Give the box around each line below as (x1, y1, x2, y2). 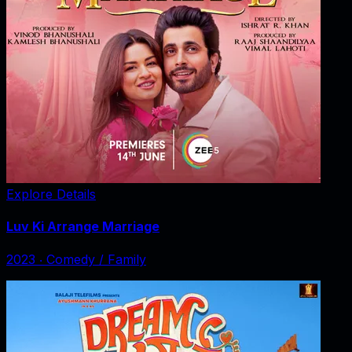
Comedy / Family (46, 251, 146, 268)
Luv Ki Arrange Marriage (6, 218, 159, 234)
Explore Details (6, 185, 96, 202)
